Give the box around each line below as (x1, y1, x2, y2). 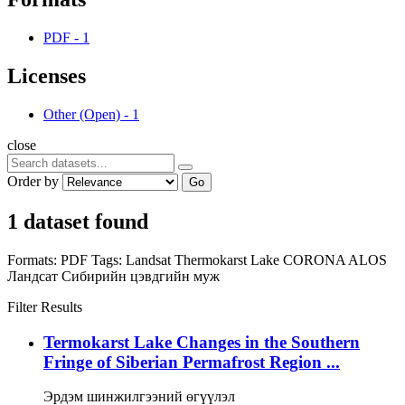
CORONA (283, 251, 348, 268)
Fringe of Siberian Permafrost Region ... (43, 352, 340, 372)
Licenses (7, 64, 86, 89)
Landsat (126, 251, 174, 268)
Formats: (7, 251, 57, 268)
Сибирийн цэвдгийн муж (61, 268, 220, 284)
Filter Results (7, 298, 82, 315)
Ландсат (7, 268, 61, 284)
